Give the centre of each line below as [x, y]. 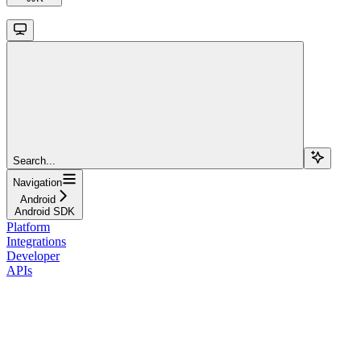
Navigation [37, 182]
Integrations [36, 241]
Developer [33, 255]
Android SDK [45, 211]
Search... [34, 160]
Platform [28, 226]
